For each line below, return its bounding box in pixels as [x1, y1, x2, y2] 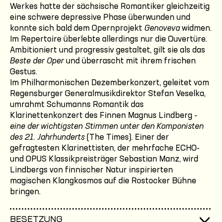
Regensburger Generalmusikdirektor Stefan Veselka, [10, 90, 206, 98]
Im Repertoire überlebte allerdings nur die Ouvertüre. [10, 35, 207, 44]
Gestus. [10, 68, 37, 76]
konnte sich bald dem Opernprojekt [10, 24, 144, 33]
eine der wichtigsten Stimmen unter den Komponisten [10, 122, 204, 131]
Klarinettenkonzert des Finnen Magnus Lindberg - [10, 111, 197, 120]
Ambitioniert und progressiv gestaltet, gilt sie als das [10, 46, 205, 55]
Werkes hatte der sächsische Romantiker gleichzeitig [10, 2, 210, 11]
